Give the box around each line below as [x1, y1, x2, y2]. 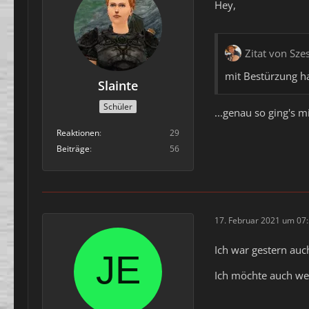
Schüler [103, 100, 132, 112]
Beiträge [57, 142, 90, 154]
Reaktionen [57, 126, 99, 139]
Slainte [98, 77, 138, 94]
